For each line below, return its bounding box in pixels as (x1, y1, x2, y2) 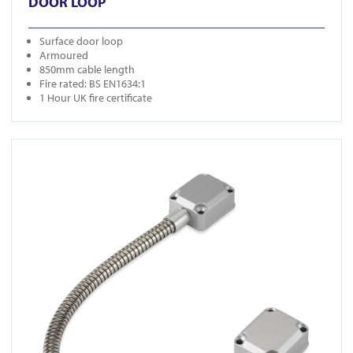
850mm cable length (39, 62, 135, 77)
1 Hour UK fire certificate (39, 91, 152, 106)
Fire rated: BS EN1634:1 (39, 76, 146, 91)
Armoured (39, 48, 88, 63)
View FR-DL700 (11, 139, 80, 154)
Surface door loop (39, 34, 123, 49)
